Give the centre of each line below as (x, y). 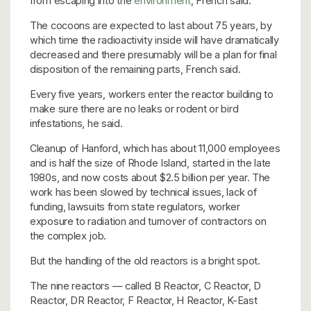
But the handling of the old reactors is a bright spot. (145, 260)
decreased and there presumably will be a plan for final (153, 54)
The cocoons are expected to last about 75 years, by (151, 25)
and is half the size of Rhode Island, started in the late (150, 162)
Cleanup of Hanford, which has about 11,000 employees (155, 148)
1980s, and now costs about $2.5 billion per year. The (150, 177)
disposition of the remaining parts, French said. (135, 69)
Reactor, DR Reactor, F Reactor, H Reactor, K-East (144, 300)
